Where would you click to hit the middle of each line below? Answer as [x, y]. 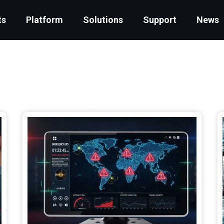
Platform [45, 20]
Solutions [103, 20]
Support [160, 20]
